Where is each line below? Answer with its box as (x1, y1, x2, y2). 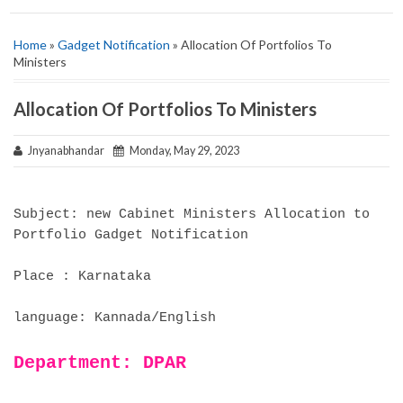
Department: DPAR (13, 352, 186, 373)
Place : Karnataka (13, 267, 151, 284)
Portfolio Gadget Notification (13, 226, 248, 243)
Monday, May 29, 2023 (124, 144, 239, 157)
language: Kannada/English (13, 309, 216, 326)
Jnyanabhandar (22, 144, 113, 157)
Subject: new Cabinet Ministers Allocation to (13, 205, 370, 222)
